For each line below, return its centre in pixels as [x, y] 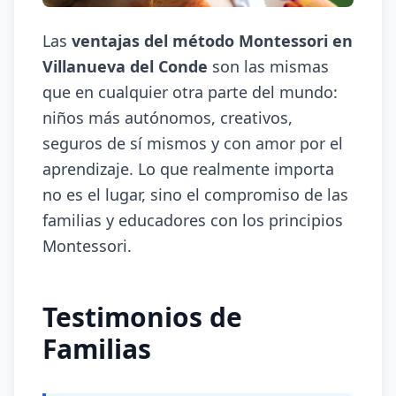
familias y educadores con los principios [193, 220]
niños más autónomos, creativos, [168, 118]
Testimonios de [142, 317]
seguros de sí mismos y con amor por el [193, 143]
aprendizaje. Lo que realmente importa [188, 169]
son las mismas [268, 66]
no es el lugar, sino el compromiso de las [195, 194]
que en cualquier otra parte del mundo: [190, 92]
